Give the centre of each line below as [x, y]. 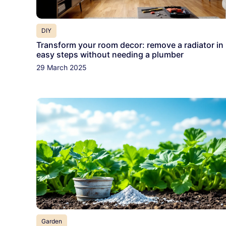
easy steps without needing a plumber [110, 54]
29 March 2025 [62, 67]
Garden [52, 221]
